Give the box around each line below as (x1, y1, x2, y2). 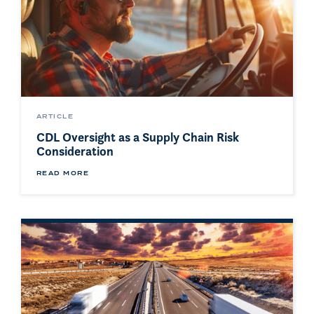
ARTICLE (36, 112, 74, 121)
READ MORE (36, 169, 89, 178)
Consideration (36, 143, 114, 159)
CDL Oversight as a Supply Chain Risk (36, 129, 239, 145)
